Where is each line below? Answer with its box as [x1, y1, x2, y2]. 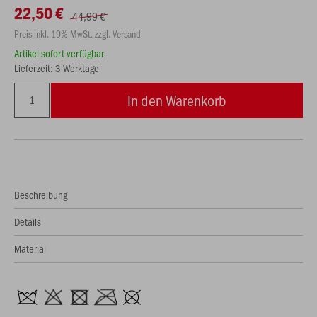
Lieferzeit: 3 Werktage [14, 61, 99, 75]
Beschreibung [14, 188, 67, 202]
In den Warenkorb [127, 90, 226, 110]
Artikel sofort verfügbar [14, 46, 104, 60]
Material [14, 241, 46, 255]
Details [14, 214, 41, 229]
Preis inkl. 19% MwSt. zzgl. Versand [14, 27, 141, 40]
